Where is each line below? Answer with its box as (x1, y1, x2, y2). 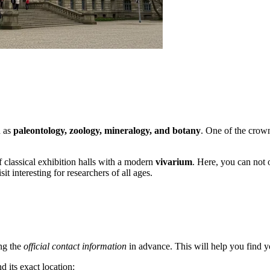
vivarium (155, 157, 192, 168)
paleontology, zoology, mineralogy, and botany (13, 125, 201, 136)
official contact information (24, 241, 127, 252)
